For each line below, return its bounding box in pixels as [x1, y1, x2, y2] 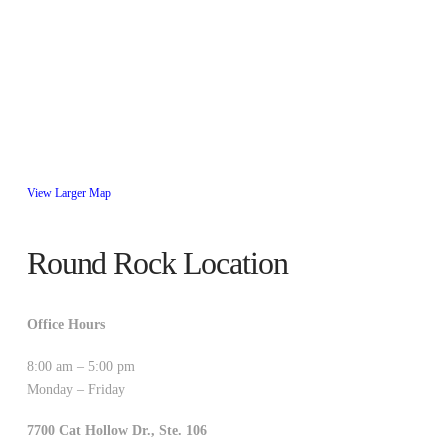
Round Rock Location [26, 244, 288, 281]
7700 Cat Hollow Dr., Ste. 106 [26, 422, 207, 438]
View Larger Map [26, 186, 111, 200]
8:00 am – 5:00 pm [26, 358, 135, 374]
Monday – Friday [26, 381, 125, 397]
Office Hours [26, 317, 105, 333]
